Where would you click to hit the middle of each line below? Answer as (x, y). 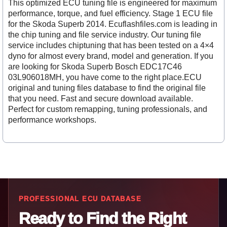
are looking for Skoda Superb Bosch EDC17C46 (95, 66)
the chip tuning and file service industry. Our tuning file (105, 34)
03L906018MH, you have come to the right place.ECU (105, 77)
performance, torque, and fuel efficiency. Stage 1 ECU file (110, 13)
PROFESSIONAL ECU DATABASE (80, 199)
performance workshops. (52, 120)
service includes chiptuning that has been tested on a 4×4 (111, 45)
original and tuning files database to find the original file (107, 88)
